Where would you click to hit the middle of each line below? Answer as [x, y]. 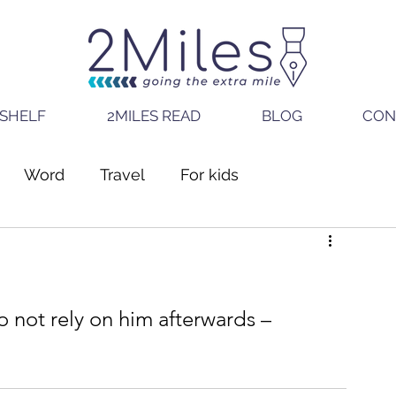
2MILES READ [153, 116]
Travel [122, 174]
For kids [209, 174]
